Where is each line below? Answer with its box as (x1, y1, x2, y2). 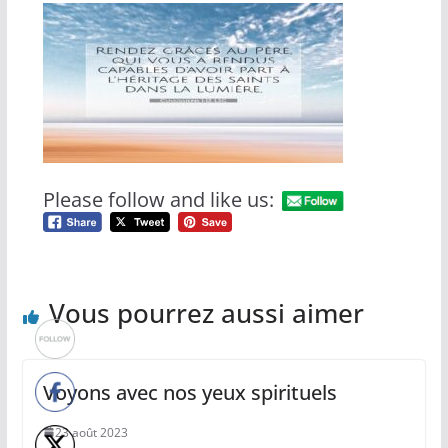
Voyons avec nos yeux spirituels (42, 378, 337, 406)
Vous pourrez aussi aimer (48, 294, 364, 331)
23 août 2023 (54, 423, 128, 441)
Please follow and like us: (42, 185, 274, 213)
